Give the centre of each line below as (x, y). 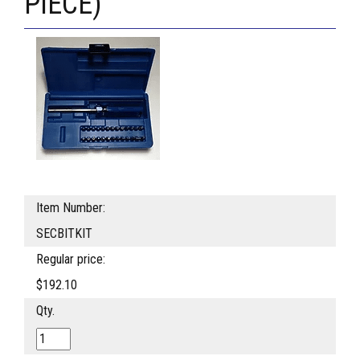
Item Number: (71, 208)
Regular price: (71, 260)
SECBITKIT (64, 234)
